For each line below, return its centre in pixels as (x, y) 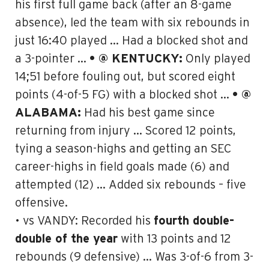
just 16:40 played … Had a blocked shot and (131, 41)
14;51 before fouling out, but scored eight (125, 77)
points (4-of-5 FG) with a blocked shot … (124, 95)
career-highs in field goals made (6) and (122, 167)
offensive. (41, 203)
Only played (216, 59)
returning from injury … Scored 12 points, (125, 131)
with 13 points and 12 (174, 239)
